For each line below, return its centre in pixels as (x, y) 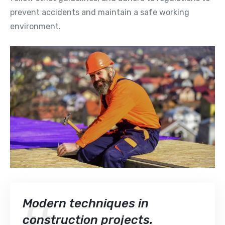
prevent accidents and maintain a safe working (100, 12)
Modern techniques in (86, 204)
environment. (35, 26)
